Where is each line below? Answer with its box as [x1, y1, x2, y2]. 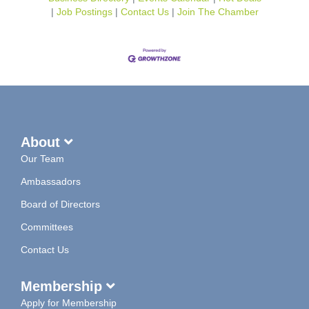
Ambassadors [21, 175, 81, 187]
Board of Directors [21, 198, 100, 210]
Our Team [21, 152, 64, 164]
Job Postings [56, 6, 112, 17]
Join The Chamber [177, 6, 259, 17]
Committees [21, 221, 73, 232]
